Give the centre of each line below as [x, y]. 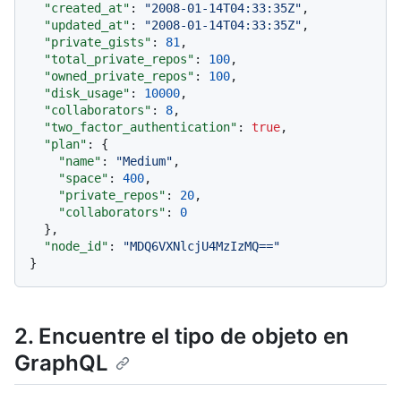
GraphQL [61, 363]
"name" [80, 162]
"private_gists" [98, 43]
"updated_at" [87, 26]
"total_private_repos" [119, 60]
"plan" [65, 145]
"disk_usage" [87, 94]
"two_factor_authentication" [141, 128]
